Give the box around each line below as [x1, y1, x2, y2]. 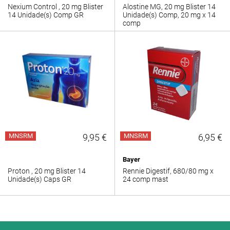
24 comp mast [123, 175, 168, 183]
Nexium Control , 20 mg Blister [8, 3, 103, 11]
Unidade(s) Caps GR [8, 175, 71, 183]
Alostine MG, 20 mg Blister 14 [123, 3, 216, 11]
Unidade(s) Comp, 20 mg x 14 [123, 11, 216, 19]
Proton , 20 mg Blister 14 [8, 167, 86, 175]
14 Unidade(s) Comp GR [8, 11, 84, 19]
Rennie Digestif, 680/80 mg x [123, 167, 214, 175]
